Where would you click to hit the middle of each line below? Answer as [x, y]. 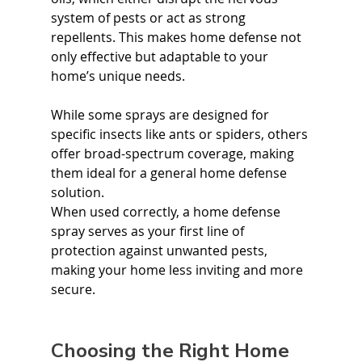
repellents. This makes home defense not [177, 37]
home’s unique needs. [118, 76]
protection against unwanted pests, [160, 250]
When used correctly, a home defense [167, 211]
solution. [77, 192]
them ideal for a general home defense [170, 173]
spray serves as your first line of [149, 231]
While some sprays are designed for [161, 114]
